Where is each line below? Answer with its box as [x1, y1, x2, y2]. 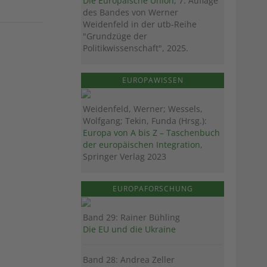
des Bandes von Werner [83, 6, 178, 18]
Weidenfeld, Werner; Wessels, [83, 103, 203, 114]
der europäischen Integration [83, 138, 200, 150]
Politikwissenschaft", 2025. [83, 42, 188, 54]
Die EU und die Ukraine [83, 223, 176, 235]
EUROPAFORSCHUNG [112, 183, 193, 194]
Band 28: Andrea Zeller [83, 253, 175, 265]
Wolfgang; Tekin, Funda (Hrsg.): [83, 114, 207, 126]
